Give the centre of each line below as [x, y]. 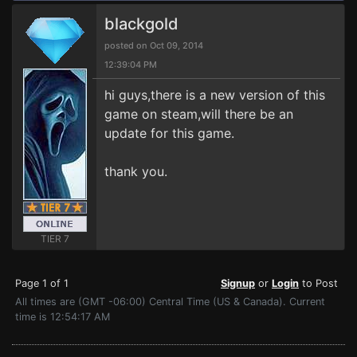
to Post [318, 283]
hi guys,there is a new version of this [215, 95]
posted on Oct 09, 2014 [154, 45]
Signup [238, 283]
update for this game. [169, 133]
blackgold [141, 24]
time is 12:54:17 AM [63, 317]
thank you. [136, 171]
